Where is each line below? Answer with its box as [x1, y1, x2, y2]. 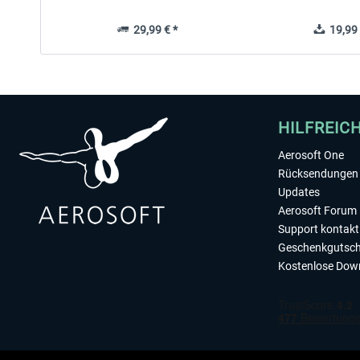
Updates [278, 186, 320, 198]
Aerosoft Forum [278, 204, 357, 217]
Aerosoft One [278, 149, 344, 162]
